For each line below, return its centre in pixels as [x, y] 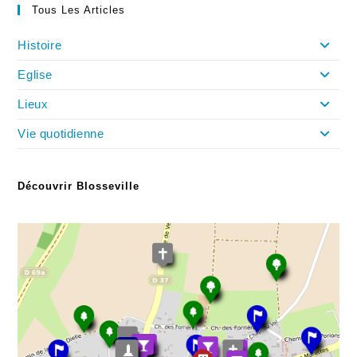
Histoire [40, 45]
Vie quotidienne [61, 134]
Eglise [35, 75]
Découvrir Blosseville [79, 186]
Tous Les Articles [79, 10]
